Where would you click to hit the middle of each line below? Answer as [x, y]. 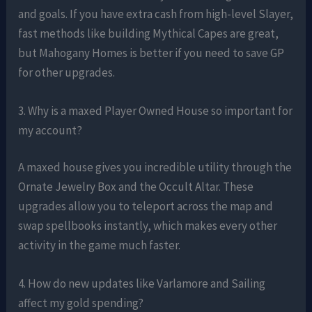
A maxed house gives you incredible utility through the [155, 167]
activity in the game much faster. [100, 245]
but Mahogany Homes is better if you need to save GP [151, 53]
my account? [50, 130]
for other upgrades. [67, 72]
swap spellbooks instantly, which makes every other [148, 226]
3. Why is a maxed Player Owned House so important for [156, 110]
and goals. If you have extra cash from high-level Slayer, [156, 14]
